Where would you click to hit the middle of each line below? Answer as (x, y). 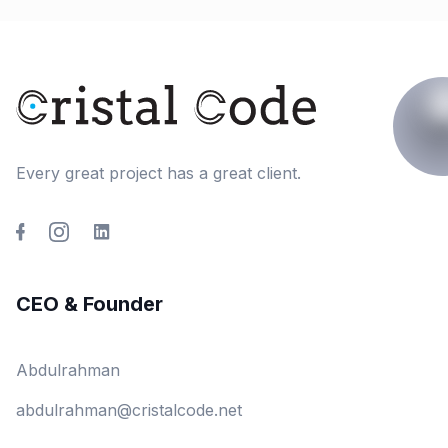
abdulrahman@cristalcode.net (129, 409)
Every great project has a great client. (158, 172)
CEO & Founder (89, 303)
